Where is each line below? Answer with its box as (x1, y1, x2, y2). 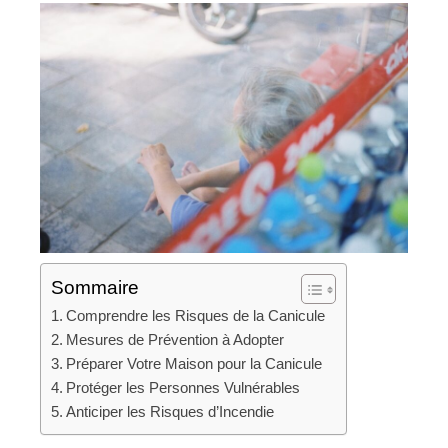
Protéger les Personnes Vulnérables (66, 379, 301, 397)
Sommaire (51, 277, 139, 299)
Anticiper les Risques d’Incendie (66, 403, 275, 421)
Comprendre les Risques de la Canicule (66, 307, 326, 325)
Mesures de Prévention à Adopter (66, 331, 285, 349)
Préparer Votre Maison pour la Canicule (66, 355, 323, 373)
